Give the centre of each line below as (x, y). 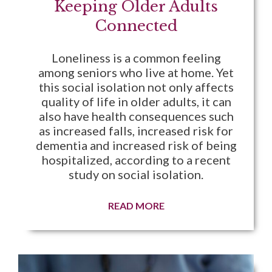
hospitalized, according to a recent (136, 159)
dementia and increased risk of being (136, 145)
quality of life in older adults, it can (136, 101)
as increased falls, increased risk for (136, 130)
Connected (136, 25)
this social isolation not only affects (136, 87)
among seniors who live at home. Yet (136, 72)
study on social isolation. (136, 174)
